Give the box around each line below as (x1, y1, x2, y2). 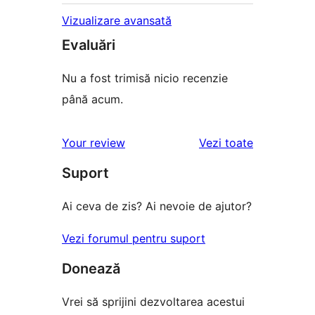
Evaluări (62, 36, 115, 53)
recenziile (252, 134, 303, 149)
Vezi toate (199, 135, 253, 150)
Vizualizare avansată (62, 13, 172, 27)
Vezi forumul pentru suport (62, 231, 205, 245)
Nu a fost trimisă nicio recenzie (62, 70, 228, 85)
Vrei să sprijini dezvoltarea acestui (62, 294, 245, 309)
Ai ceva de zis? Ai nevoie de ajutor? (62, 198, 252, 213)
